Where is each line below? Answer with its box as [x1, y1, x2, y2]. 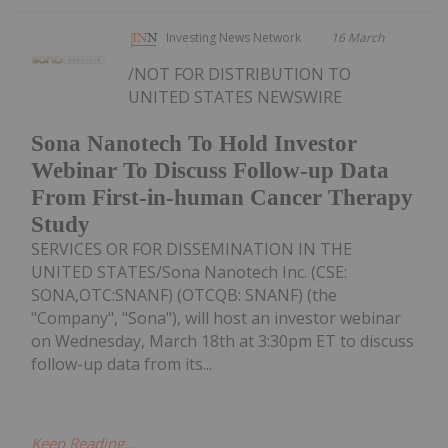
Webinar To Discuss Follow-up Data [31, 157, 389, 183]
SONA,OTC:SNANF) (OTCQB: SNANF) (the [31, 283, 337, 306]
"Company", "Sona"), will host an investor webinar [31, 306, 401, 329]
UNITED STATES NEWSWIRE [128, 86, 343, 109]
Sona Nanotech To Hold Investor [31, 130, 357, 156]
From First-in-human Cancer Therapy [31, 184, 413, 210]
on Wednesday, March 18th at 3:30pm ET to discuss [31, 329, 414, 352]
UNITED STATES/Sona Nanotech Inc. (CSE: [31, 260, 347, 283]
